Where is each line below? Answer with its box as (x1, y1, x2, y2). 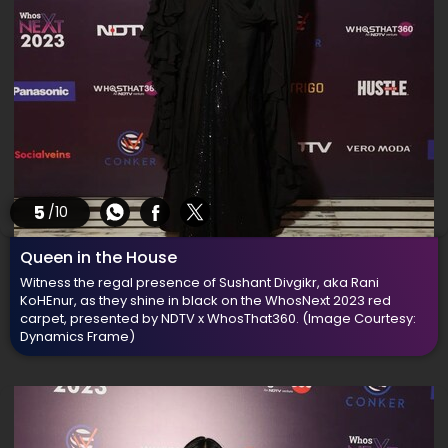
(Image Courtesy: (302, 309, 416, 328)
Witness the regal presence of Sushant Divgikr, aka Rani (20, 273, 379, 292)
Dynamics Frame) (20, 327, 135, 346)
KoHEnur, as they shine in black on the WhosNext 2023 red (20, 291, 391, 310)
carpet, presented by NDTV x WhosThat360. (20, 309, 302, 328)
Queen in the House (20, 246, 177, 269)
